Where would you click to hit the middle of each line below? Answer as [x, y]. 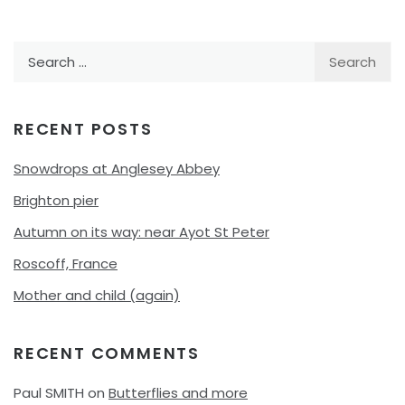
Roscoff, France [66, 263]
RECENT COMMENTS [107, 353]
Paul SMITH [49, 392]
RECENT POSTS [83, 128]
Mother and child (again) [97, 295]
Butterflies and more [178, 392]
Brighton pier [56, 200]
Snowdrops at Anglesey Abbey [117, 168]
